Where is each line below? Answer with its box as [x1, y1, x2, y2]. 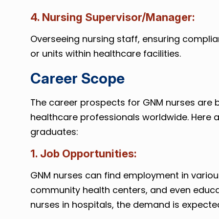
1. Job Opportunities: [30, 147, 137, 160]
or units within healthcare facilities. [30, 47, 181, 60]
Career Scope [30, 69, 125, 87]
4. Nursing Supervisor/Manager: [30, 11, 195, 23]
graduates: [30, 126, 78, 138]
